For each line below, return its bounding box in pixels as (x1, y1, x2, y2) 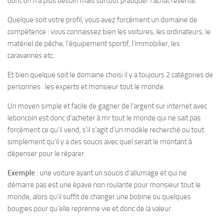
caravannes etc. (7, 51, 55, 60)
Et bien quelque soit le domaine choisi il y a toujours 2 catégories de (7, 70, 213, 79)
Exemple (7, 168, 35, 177)
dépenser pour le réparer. (7, 149, 86, 158)
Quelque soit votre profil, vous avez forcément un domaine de (7, 15, 197, 24)
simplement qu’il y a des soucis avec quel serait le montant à (7, 137, 192, 146)
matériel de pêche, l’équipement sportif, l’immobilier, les (7, 39, 180, 48)
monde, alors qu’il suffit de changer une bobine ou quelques (7, 192, 191, 201)
